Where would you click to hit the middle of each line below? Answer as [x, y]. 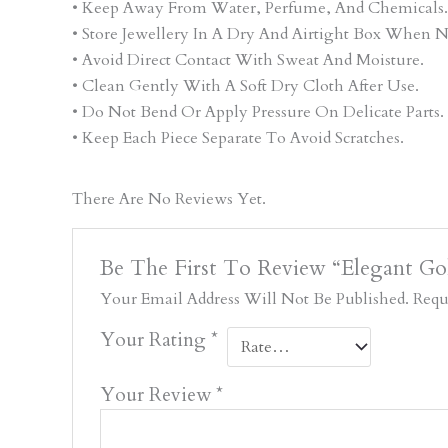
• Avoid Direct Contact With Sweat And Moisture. [248, 60]
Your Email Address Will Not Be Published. [254, 298]
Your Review [157, 394]
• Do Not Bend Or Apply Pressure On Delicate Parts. [258, 112]
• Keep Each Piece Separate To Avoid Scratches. [238, 138]
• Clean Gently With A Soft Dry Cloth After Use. [245, 86]
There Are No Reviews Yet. [169, 199]
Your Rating [155, 339]
